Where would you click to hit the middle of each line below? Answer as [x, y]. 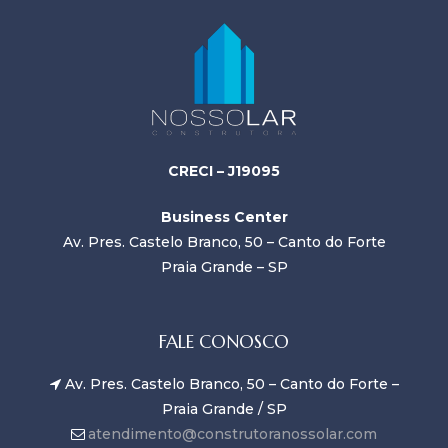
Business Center [224, 217]
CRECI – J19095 [224, 171]
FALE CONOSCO [224, 342]
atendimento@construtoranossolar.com [233, 434]
